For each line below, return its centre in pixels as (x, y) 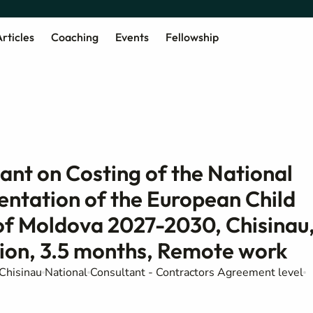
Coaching (74, 37)
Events (132, 37)
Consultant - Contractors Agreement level (197, 272)
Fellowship (192, 37)
